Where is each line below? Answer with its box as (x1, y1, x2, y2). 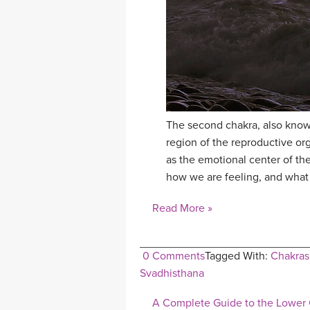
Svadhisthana (140, 266, 204, 281)
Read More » (152, 201, 212, 216)
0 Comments (143, 249, 205, 264)
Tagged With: (205, 249, 271, 264)
